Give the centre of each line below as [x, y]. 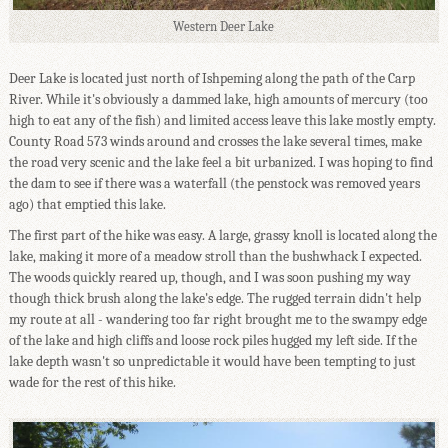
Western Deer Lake [224, 26]
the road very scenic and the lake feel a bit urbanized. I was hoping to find [220, 162]
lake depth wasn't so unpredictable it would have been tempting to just [212, 361]
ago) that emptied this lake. [87, 204]
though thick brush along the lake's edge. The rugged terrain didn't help [214, 298]
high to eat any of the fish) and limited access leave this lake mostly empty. [222, 120]
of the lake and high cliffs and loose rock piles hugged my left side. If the [212, 340]
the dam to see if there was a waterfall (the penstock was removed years [214, 183]
